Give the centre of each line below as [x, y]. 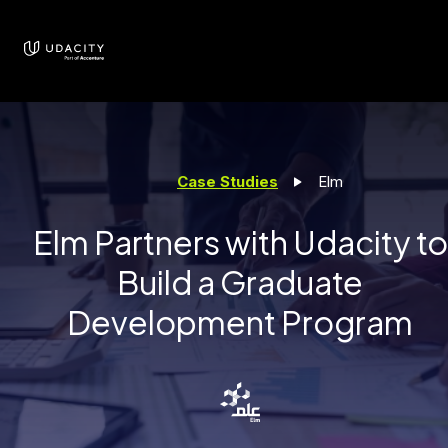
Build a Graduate [240, 282]
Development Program [240, 322]
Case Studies [227, 181]
